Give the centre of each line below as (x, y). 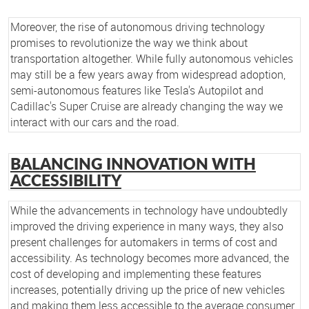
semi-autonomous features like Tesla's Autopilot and (137, 91)
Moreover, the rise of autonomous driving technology (137, 27)
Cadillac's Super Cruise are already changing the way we (146, 107)
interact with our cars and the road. (94, 122)
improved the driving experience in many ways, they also (147, 226)
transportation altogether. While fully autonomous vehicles (151, 59)
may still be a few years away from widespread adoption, (148, 75)
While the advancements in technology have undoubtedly (149, 210)
